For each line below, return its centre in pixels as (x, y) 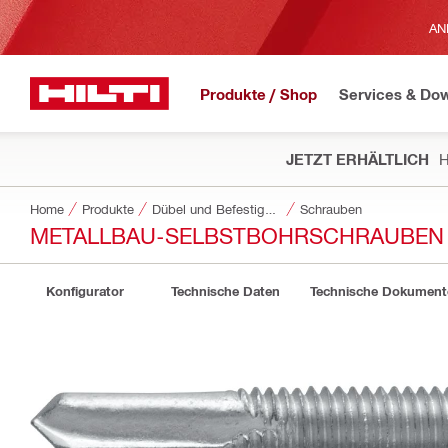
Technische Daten (225, 291)
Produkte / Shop (258, 93)
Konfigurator (85, 291)
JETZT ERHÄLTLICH (357, 159)
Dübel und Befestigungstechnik (270, 208)
